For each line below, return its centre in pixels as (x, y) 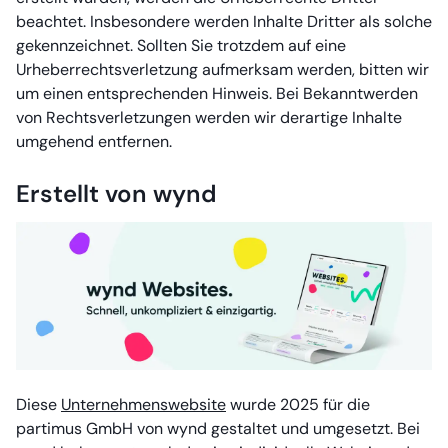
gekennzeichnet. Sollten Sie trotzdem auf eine (181, 45)
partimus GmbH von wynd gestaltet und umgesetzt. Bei (218, 428)
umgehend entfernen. (94, 141)
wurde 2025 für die (298, 404)
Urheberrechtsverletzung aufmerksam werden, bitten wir (222, 69)
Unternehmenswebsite (143, 404)
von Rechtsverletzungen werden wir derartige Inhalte (209, 117)
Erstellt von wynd (116, 193)
